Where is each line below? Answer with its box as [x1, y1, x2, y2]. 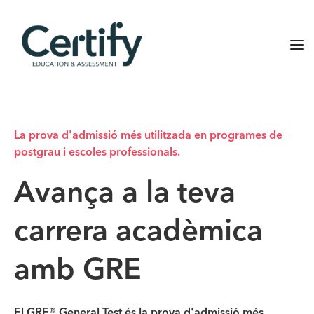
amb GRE [14, 257, 142, 286]
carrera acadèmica [14, 218, 263, 247]
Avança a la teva [14, 179, 235, 209]
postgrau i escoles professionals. [14, 147, 180, 158]
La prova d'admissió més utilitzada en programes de [14, 130, 282, 142]
